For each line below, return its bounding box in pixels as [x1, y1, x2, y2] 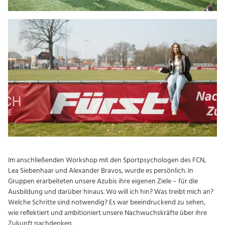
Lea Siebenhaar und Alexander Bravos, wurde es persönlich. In [8, 165, 193, 177]
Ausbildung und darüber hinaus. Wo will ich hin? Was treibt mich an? [8, 186, 213, 198]
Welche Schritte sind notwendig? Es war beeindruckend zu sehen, [8, 197, 205, 209]
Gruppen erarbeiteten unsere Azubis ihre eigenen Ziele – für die [8, 176, 198, 188]
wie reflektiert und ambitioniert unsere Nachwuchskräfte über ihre [8, 207, 207, 219]
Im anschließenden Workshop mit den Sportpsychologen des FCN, [8, 155, 206, 167]
